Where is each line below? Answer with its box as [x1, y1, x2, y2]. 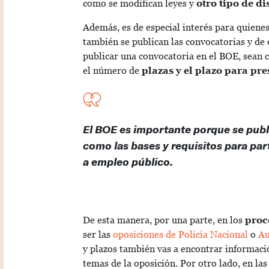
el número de [83, 65, 142, 77]
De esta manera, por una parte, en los [83, 214, 245, 226]
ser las [83, 229, 110, 241]
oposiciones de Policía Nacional [110, 229, 248, 241]
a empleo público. [83, 155, 175, 169]
